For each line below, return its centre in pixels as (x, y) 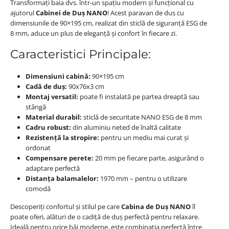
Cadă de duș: (46, 87)
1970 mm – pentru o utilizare (143, 179)
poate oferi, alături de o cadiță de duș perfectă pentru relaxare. (105, 217)
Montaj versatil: (52, 97)
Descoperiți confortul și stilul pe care (65, 207)
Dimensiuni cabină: (58, 76)
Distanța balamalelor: (62, 179)
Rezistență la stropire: (62, 138)
